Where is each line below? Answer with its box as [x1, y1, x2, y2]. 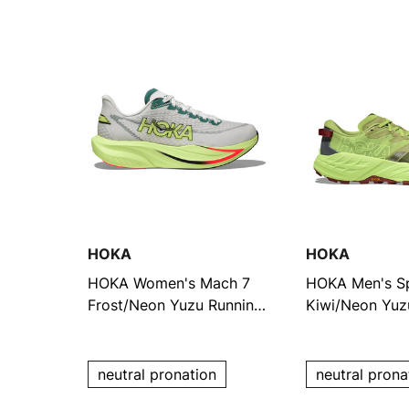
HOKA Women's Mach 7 [87, 273, 250, 292]
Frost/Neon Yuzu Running [87, 295, 263, 314]
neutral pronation [97, 365, 216, 384]
